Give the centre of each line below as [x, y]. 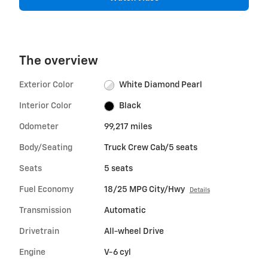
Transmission [45, 210]
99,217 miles [128, 127]
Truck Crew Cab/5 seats [150, 147]
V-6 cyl [117, 252]
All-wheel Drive [134, 231]
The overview [59, 61]
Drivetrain [39, 231]
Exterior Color [46, 85]
